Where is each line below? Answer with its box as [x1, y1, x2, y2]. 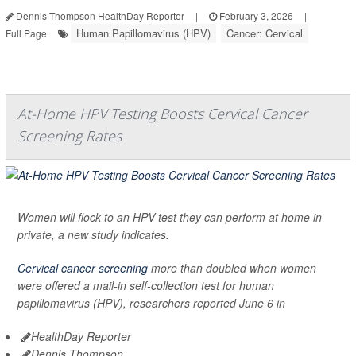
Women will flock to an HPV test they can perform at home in [17, 208, 322, 225]
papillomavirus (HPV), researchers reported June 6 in [17, 294, 285, 311]
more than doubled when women [148, 259, 316, 276]
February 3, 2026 [217, 8, 293, 22]
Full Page [6, 25, 47, 40]
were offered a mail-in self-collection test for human [17, 277, 274, 293]
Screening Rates [17, 126, 122, 145]
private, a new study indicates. [17, 226, 169, 242]
